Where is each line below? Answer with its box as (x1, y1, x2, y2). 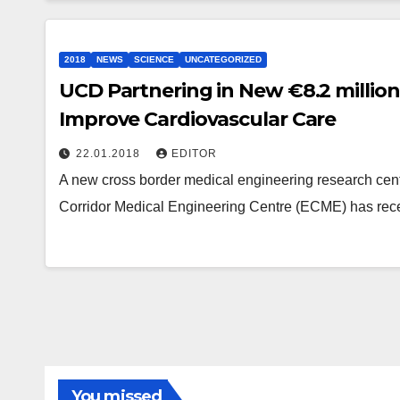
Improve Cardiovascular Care (59, 107, 337, 131)
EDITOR (171, 147, 217, 160)
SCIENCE (134, 54, 174, 64)
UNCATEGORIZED (185, 54, 262, 64)
